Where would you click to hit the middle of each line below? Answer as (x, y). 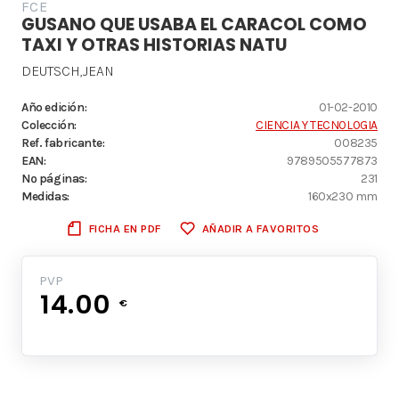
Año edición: (54, 107)
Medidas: (45, 196)
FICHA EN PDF (125, 229)
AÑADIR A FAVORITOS (261, 229)
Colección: (49, 125)
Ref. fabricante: (63, 143)
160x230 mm (343, 196)
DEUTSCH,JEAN (68, 71)
